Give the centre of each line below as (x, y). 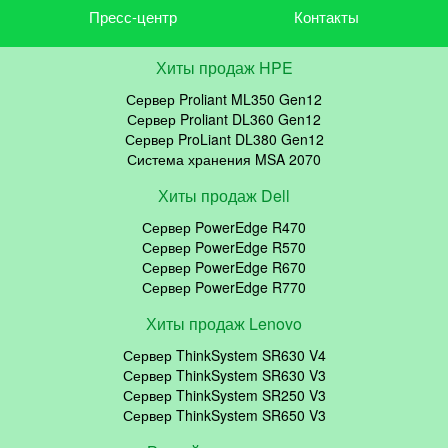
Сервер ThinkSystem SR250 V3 (224, 394)
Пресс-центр (133, 16)
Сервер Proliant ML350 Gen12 (224, 98)
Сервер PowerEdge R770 (224, 286)
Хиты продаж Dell (224, 195)
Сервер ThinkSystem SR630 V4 (224, 354)
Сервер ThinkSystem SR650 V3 (224, 414)
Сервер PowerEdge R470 (224, 226)
